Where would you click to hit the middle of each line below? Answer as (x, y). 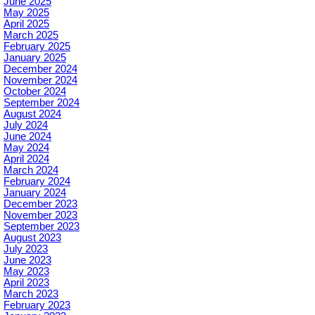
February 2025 (37, 47)
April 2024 (26, 159)
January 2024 (35, 193)
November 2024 (40, 81)
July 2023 (26, 249)
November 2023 (40, 216)
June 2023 (27, 261)
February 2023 (37, 306)
